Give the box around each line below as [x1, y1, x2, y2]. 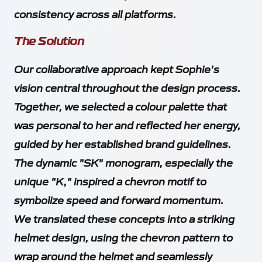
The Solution [14, 33, 84, 49]
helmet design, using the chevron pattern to [14, 230, 233, 244]
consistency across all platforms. [14, 6, 176, 20]
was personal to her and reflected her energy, [14, 118, 240, 132]
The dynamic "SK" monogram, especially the [14, 155, 233, 169]
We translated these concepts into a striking [14, 211, 235, 225]
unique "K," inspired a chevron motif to [14, 174, 206, 188]
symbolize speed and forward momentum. [14, 192, 223, 206]
